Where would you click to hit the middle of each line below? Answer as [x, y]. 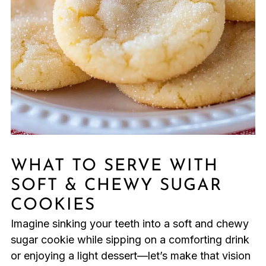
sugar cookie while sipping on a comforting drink [130, 240]
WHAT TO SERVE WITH [114, 167]
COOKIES [53, 206]
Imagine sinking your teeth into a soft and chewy [129, 224]
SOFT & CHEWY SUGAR [116, 186]
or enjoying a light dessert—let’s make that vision [130, 256]
